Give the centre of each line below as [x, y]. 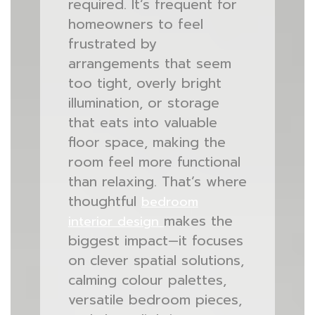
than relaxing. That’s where [157, 182]
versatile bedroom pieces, [155, 300]
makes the [198, 221]
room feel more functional [154, 162]
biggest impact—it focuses [155, 241]
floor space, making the [147, 142]
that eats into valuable [142, 123]
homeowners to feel [135, 24]
